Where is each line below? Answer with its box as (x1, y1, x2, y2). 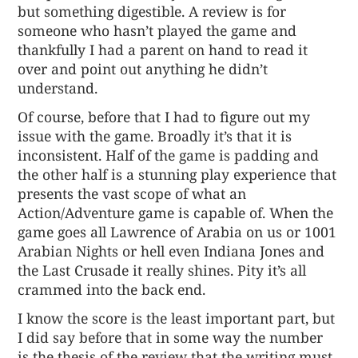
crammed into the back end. (18, 279, 206, 299)
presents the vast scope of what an (18, 183, 247, 203)
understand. (18, 78, 98, 97)
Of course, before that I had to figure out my (18, 106, 311, 126)
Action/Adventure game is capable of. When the (18, 202, 334, 222)
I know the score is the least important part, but (18, 308, 336, 328)
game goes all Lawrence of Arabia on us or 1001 (18, 221, 337, 241)
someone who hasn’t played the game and (18, 20, 297, 40)
